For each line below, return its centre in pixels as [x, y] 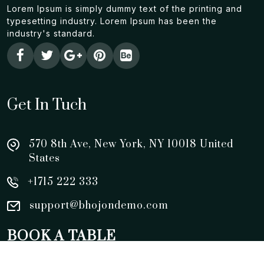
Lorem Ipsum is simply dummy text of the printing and [125, 9]
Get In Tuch [47, 105]
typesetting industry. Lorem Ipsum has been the [112, 21]
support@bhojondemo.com [99, 206]
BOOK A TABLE [62, 236]
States [44, 159]
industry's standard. [51, 33]
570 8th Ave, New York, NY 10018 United [131, 144]
